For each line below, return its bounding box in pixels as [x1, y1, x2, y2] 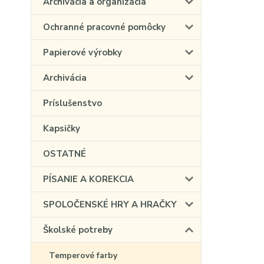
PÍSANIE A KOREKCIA [43, 173, 134, 185]
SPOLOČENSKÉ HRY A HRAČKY [43, 199, 177, 210]
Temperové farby [49, 250, 117, 261]
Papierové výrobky [43, 47, 122, 58]
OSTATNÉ [43, 148, 86, 160]
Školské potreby [43, 224, 113, 236]
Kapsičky [43, 123, 80, 134]
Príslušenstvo [43, 97, 102, 109]
